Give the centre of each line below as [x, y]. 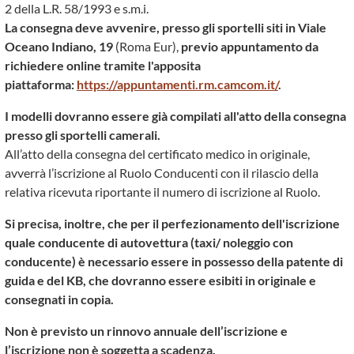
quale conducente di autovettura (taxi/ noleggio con [149, 242]
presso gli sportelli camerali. [83, 135]
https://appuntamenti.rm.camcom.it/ [177, 84]
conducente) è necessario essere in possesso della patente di [174, 261]
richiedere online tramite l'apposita [103, 65]
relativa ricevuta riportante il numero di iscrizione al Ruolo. [162, 192]
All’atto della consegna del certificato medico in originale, [157, 154]
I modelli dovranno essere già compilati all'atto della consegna [175, 116]
